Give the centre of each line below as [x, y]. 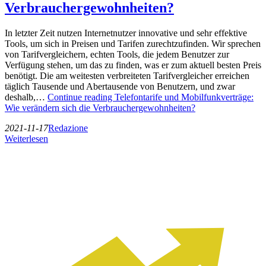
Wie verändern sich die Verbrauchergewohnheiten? [100, 107]
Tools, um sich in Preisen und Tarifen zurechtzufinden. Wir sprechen [133, 43]
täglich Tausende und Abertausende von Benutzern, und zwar [120, 86]
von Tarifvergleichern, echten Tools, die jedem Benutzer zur [117, 54]
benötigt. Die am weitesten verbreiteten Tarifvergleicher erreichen [127, 75]
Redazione [68, 128]
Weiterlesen [26, 138]
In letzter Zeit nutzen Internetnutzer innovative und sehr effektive [126, 33]
